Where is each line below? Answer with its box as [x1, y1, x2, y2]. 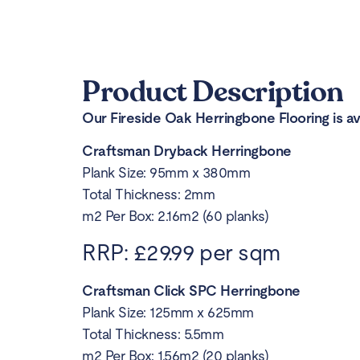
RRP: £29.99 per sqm [82, 239, 280, 266]
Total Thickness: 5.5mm [82, 325, 223, 343]
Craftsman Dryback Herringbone [82, 141, 292, 159]
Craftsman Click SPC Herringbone [82, 282, 301, 300]
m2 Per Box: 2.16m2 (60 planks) [82, 207, 268, 224]
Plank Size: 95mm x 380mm [82, 163, 250, 181]
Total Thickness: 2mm [82, 185, 215, 202]
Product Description [82, 72, 344, 112]
